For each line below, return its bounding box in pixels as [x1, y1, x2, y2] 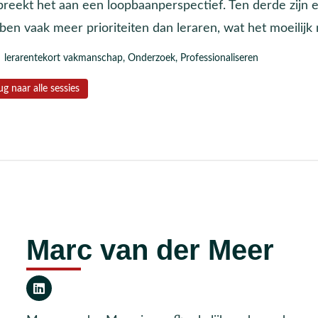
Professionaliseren [180, 53, 258, 63]
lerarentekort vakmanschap [4, 53, 123, 63]
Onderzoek [127, 53, 175, 63]
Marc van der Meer [26, 234, 275, 265]
